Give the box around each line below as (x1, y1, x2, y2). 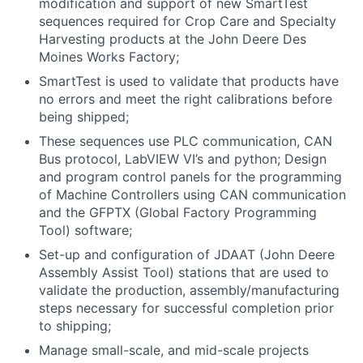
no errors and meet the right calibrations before (39, 91, 332, 107)
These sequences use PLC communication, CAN (39, 133, 332, 149)
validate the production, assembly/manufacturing (39, 282, 340, 298)
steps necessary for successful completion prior (39, 300, 334, 316)
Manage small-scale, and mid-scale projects (39, 342, 309, 358)
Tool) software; (39, 222, 132, 238)
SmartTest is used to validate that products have (39, 73, 339, 89)
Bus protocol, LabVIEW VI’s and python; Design (39, 151, 327, 167)
